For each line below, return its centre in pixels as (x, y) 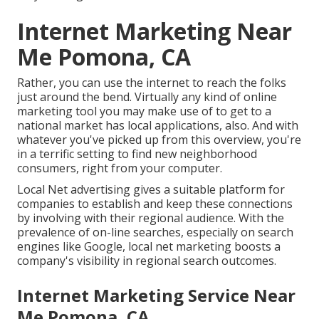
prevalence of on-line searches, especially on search (155, 232)
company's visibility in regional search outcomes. (147, 261)
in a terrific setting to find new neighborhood (137, 154)
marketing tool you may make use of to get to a (144, 111)
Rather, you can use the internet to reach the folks (152, 83)
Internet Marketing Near (155, 31)
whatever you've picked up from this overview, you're (159, 140)
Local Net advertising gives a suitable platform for (151, 190)
